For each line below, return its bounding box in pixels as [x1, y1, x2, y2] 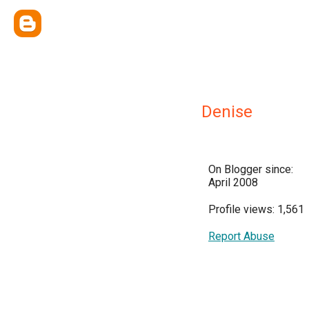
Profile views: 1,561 [208, 203, 304, 216]
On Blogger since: [208, 163, 293, 176]
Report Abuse [208, 230, 275, 243]
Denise [201, 102, 252, 121]
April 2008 [208, 176, 258, 189]
